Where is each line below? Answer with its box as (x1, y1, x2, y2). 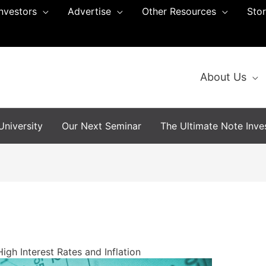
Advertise (68, 5, 111, 17)
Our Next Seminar (62, 120, 141, 132)
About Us (200, 71, 246, 83)
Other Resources (142, 5, 216, 17)
